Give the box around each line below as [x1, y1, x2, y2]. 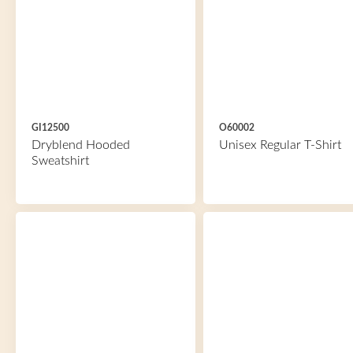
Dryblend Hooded [32, 139, 130, 151]
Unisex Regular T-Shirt [218, 139, 341, 151]
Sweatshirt [32, 154, 89, 167]
